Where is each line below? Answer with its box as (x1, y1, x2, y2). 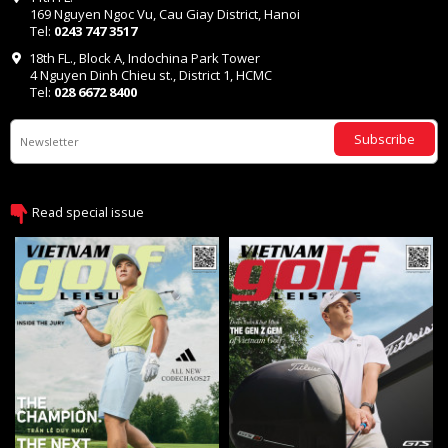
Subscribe (354, 129, 415, 148)
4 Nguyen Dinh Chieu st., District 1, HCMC (30, 65, 272, 84)
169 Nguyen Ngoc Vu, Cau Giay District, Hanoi (30, 4, 300, 23)
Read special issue (32, 203, 144, 221)
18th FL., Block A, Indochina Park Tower (25, 48, 260, 67)
